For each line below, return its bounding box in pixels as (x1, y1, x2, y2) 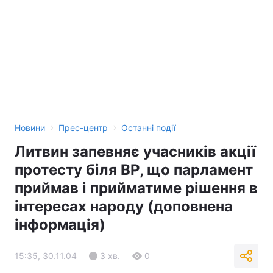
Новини (15, 122, 45, 133)
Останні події (121, 122, 175, 133)
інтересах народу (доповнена (15, 197, 233, 215)
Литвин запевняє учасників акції (15, 143, 256, 160)
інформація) (15, 216, 105, 233)
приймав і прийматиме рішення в (15, 179, 258, 197)
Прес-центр (58, 122, 108, 133)
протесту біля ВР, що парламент (15, 161, 253, 179)
